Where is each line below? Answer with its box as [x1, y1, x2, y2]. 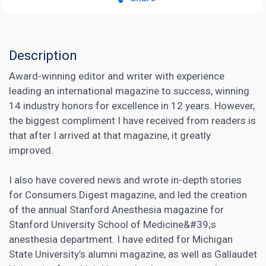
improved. [9, 144, 53, 156]
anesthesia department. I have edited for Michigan [9, 233, 233, 245]
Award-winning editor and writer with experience [9, 69, 224, 82]
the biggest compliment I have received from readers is [9, 114, 256, 126]
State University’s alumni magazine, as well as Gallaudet [9, 248, 257, 260]
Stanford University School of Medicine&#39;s [9, 218, 216, 230]
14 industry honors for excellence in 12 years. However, [9, 99, 255, 112]
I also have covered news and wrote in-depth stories [9, 173, 242, 186]
